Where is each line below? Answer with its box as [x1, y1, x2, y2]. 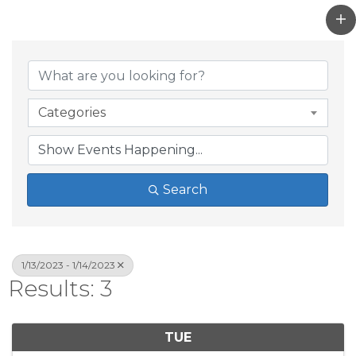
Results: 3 [8, 275, 113, 303]
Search [162, 182, 207, 198]
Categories [38, 105, 106, 121]
